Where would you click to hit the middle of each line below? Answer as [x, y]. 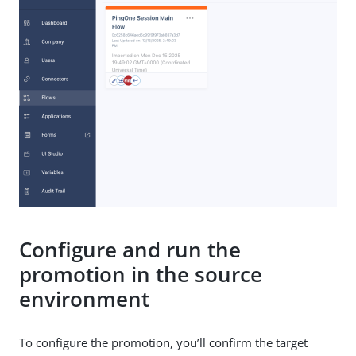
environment [84, 298]
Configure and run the [130, 249]
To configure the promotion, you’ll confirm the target [163, 343]
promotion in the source [141, 274]
